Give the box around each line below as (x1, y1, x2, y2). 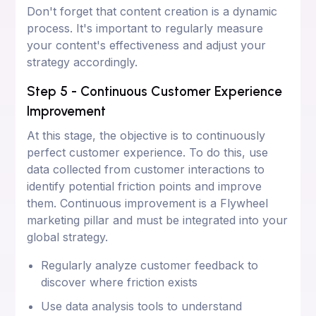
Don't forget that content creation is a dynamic (27, 4, 278, 18)
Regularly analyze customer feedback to (41, 257, 259, 272)
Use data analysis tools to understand (41, 298, 243, 313)
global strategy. (27, 229, 109, 244)
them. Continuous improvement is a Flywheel (27, 195, 269, 210)
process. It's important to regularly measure (27, 20, 264, 35)
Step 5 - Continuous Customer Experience (27, 83, 283, 99)
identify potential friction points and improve (27, 178, 262, 193)
